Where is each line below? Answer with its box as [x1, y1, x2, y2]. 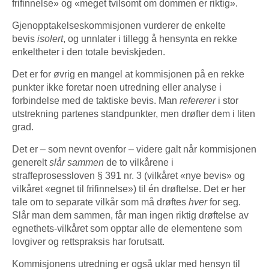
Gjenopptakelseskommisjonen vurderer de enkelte [12, 20, 226, 31]
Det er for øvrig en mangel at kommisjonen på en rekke [12, 68, 244, 79]
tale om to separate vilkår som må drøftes [12, 196, 189, 207]
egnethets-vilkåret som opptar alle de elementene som [12, 223, 242, 234]
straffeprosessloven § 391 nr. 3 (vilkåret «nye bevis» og [12, 170, 245, 181]
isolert [37, 33, 63, 44]
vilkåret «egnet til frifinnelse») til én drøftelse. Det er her [12, 183, 246, 194]
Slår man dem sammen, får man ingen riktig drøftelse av [12, 210, 249, 220]
